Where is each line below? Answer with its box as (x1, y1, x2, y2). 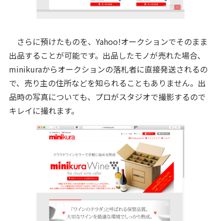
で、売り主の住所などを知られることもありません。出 (8, 77, 206, 89)
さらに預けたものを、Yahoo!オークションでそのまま (8, 36, 208, 47)
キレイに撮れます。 (8, 105, 79, 116)
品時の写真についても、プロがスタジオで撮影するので (8, 91, 206, 103)
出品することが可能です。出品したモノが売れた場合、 (8, 49, 205, 61)
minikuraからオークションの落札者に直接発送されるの (8, 63, 208, 75)
